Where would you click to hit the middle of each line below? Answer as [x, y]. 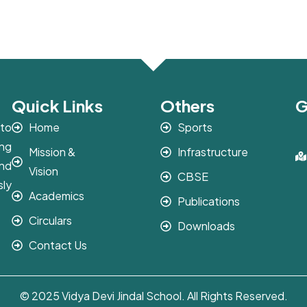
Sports [195, 127]
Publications [208, 201]
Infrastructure [212, 152]
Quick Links [58, 106]
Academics [57, 196]
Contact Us [58, 245]
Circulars [51, 220]
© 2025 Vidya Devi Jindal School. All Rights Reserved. [153, 296]
